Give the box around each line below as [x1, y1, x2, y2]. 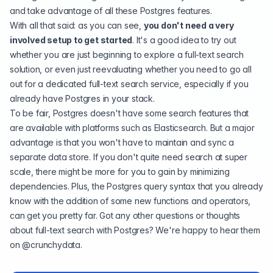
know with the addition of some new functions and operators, [10, 196, 251, 206]
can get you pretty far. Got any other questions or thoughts [10, 210, 241, 221]
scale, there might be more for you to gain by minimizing [10, 166, 230, 177]
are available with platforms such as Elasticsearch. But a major [10, 122, 255, 133]
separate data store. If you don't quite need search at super [10, 152, 247, 162]
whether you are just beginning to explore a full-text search [10, 49, 244, 60]
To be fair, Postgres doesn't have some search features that [10, 108, 249, 118]
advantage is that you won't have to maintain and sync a [10, 137, 234, 147]
